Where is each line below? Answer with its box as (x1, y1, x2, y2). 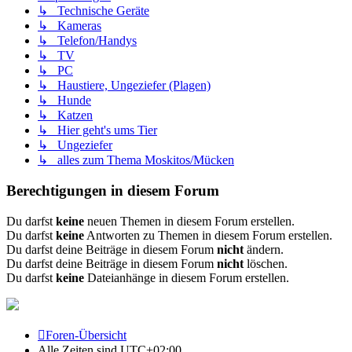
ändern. (244, 242, 284, 256)
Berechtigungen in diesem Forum (6, 182, 219, 200)
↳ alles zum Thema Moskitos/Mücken (38, 153, 234, 167)
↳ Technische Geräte (38, 4, 149, 18)
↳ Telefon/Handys (38, 34, 137, 48)
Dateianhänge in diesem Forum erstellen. (84, 270, 289, 284)
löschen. (244, 256, 288, 270)
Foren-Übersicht (46, 328, 126, 342)
